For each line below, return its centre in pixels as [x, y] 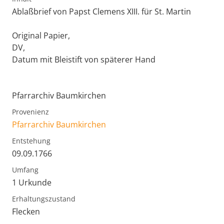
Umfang [25, 169]
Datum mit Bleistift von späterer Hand [84, 59]
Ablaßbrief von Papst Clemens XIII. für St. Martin [101, 11]
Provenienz [30, 111]
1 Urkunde [32, 182]
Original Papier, [41, 35]
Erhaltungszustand [44, 198]
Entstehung [31, 140]
